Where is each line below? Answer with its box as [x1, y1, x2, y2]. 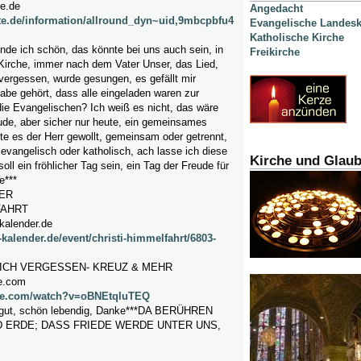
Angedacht [250, 2, 303, 15]
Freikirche [250, 46, 300, 59]
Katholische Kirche [250, 31, 344, 44]
